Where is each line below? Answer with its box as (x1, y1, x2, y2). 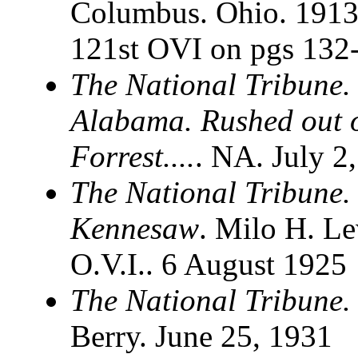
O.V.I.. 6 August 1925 (70, 247, 347, 282)
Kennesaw (70, 211, 199, 246)
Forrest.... (70, 139, 195, 174)
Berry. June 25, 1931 (70, 319, 332, 354)
